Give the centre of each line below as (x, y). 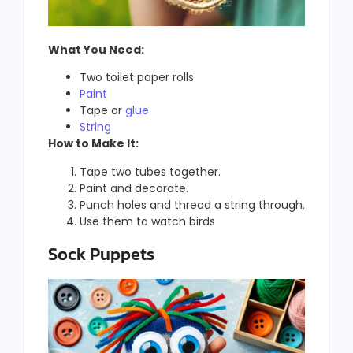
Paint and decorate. (134, 188)
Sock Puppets (101, 254)
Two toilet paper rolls (137, 78)
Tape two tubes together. (150, 171)
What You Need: (96, 49)
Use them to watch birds (147, 221)
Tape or (102, 111)
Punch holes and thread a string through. (192, 204)
